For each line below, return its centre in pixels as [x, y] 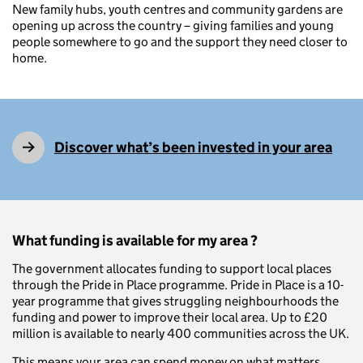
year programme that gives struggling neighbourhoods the [175, 301]
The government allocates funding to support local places [172, 269]
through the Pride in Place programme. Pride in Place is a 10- [178, 285]
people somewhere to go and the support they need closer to [180, 41]
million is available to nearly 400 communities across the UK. [181, 334]
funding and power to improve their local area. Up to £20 [170, 318]
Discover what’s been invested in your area [193, 148]
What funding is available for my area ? [135, 241]
